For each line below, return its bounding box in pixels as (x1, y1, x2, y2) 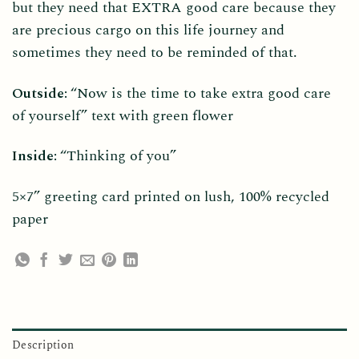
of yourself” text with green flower (12, 104, 233, 127)
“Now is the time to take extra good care (71, 82, 331, 104)
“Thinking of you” (60, 145, 176, 167)
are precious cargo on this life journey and (12, 18, 284, 41)
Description (12, 337, 75, 355)
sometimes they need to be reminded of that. (12, 41, 297, 63)
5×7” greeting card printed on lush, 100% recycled (12, 186, 329, 208)
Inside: (12, 145, 60, 167)
